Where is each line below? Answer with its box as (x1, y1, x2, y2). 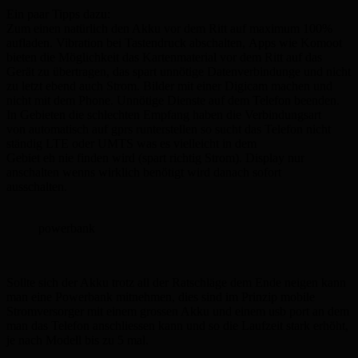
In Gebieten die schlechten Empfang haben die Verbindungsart (6, 108, 321, 121)
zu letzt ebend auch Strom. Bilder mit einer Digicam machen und (6, 79, 332, 93)
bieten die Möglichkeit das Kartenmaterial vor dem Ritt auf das (6, 50, 322, 64)
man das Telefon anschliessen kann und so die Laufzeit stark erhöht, (6, 319, 348, 332)
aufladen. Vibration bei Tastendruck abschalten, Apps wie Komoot (6, 36, 342, 50)
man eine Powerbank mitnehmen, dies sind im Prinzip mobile (6, 290, 315, 304)
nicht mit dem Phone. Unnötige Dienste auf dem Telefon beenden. (6, 93, 340, 107)
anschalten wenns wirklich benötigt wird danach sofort (6, 165, 281, 179)
